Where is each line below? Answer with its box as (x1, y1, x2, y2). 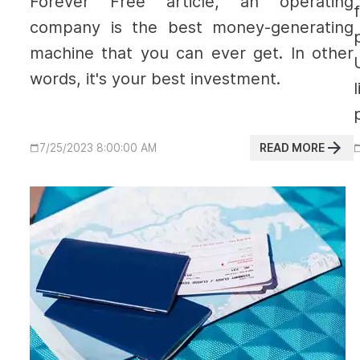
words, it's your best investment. (30, 69, 285, 88)
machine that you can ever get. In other (30, 43, 354, 63)
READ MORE (260, 141, 325, 154)
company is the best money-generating (30, 18, 354, 37)
